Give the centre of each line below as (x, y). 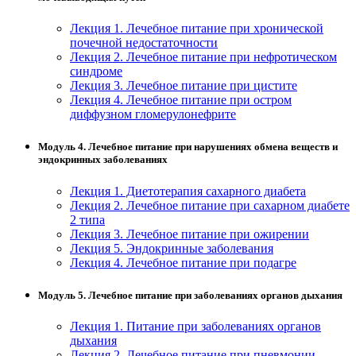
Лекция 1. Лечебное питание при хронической (197, 29)
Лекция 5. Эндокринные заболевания (172, 248)
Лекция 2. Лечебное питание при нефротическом (203, 57)
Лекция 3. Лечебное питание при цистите (184, 86)
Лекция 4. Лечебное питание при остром (181, 100)
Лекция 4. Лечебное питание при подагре (183, 262)
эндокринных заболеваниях (103, 160)
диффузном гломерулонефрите (153, 114)
